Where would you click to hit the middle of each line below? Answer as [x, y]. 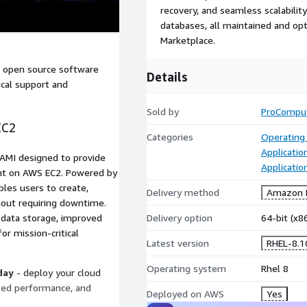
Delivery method [183, 192]
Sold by [163, 111]
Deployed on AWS [185, 294]
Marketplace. [188, 40]
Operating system [186, 268]
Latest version [178, 243]
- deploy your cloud [57, 272]
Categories [170, 137]
